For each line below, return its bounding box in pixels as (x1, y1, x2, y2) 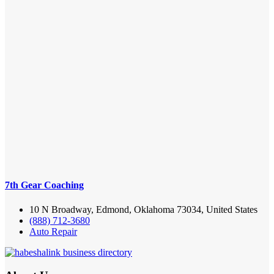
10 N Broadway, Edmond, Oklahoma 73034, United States (29, 204, 257, 215)
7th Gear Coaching (5, 180, 84, 191)
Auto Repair (29, 226, 77, 237)
